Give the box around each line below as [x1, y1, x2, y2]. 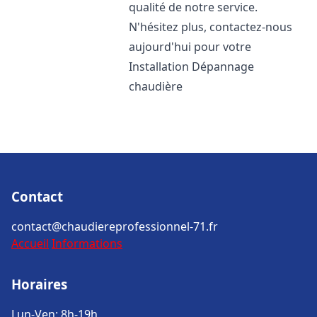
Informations [52, 236, 122, 251]
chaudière [129, 79, 183, 94]
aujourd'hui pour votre [129, 39, 252, 54]
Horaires [11, 275, 67, 293]
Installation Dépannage [129, 59, 255, 74]
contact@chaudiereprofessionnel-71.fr [11, 219, 218, 234]
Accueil [11, 236, 49, 251]
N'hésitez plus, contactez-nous [129, 19, 293, 35]
